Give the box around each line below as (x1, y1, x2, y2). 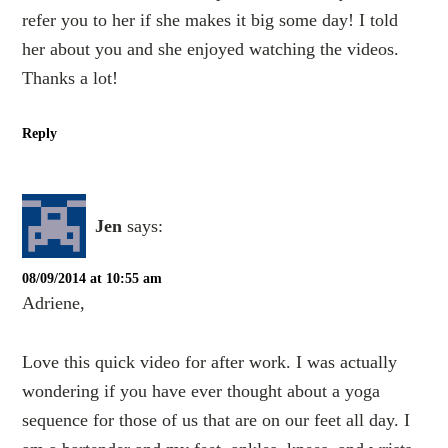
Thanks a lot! (22, 68, 119, 89)
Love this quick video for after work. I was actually (22, 352, 398, 373)
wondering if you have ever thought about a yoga (22, 381, 381, 402)
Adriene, (22, 293, 86, 314)
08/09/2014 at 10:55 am (22, 271, 163, 287)
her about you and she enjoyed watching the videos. (22, 39, 400, 60)
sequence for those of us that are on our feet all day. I (22, 410, 411, 431)
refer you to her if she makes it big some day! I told (22, 10, 399, 31)
